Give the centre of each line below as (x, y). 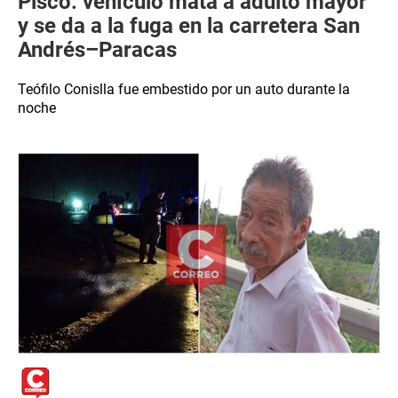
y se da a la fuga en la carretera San (189, 26)
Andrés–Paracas (97, 50)
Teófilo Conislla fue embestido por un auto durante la (184, 89)
